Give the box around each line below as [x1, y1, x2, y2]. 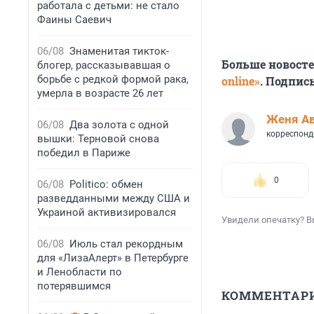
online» [221, 74, 260, 89]
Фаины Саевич [37, 13, 111, 26]
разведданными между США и [37, 192, 190, 205]
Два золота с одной [69, 118, 169, 131]
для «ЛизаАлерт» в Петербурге [37, 252, 189, 264]
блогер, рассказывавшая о [37, 59, 170, 71]
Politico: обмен [69, 178, 143, 191]
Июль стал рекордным [69, 238, 183, 250]
